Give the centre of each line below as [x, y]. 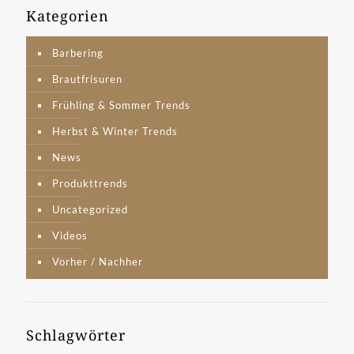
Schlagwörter [76, 335]
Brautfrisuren [87, 79]
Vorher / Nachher [98, 262]
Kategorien [68, 16]
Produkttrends [90, 184]
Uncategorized [90, 210]
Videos [70, 236]
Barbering [78, 53]
